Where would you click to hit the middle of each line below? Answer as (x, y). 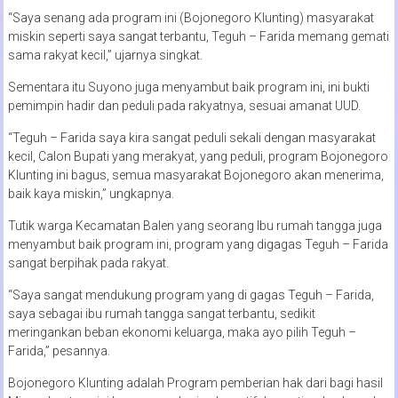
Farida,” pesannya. (59, 350)
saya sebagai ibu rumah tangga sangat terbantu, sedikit (161, 313)
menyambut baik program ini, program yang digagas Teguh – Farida (198, 244)
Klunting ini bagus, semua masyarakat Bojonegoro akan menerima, (195, 175)
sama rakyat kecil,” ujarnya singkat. (105, 55)
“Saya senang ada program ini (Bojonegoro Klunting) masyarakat (191, 17)
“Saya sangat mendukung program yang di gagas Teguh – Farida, (191, 295)
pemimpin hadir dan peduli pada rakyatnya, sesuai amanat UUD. (184, 105)
